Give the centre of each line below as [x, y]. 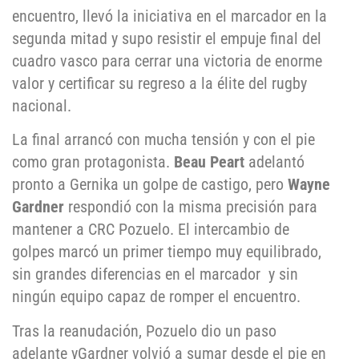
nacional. [42, 106]
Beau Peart [209, 162]
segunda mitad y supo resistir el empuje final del [167, 39]
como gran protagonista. [93, 162]
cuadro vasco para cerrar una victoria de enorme [167, 61]
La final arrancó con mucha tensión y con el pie [163, 140]
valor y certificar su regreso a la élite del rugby [159, 84]
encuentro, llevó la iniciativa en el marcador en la [169, 16]
